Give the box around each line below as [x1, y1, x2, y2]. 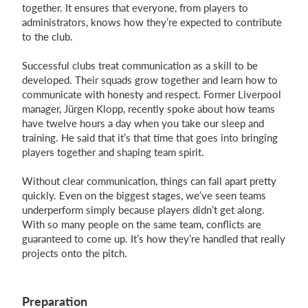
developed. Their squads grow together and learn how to [22, 74, 278, 86]
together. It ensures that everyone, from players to [22, 1, 248, 14]
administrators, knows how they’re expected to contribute [22, 16, 282, 28]
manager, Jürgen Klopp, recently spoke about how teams [22, 102, 275, 115]
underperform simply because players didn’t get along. [22, 203, 265, 216]
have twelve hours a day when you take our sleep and [22, 117, 264, 129]
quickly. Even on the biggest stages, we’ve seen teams [22, 189, 266, 201]
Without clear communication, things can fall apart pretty [22, 175, 276, 187]
